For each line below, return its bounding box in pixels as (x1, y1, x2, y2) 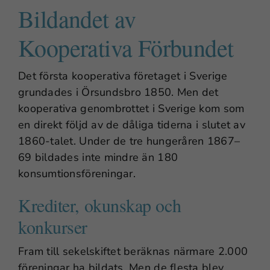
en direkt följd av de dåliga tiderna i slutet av (18, 117, 245, 132)
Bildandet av (18, 2, 136, 34)
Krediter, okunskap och (18, 192, 181, 217)
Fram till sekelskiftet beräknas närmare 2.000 (18, 243, 248, 259)
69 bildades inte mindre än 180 (18, 149, 178, 165)
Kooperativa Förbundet (18, 31, 234, 63)
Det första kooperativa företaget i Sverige (18, 68, 228, 83)
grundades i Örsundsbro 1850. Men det (18, 84, 219, 99)
